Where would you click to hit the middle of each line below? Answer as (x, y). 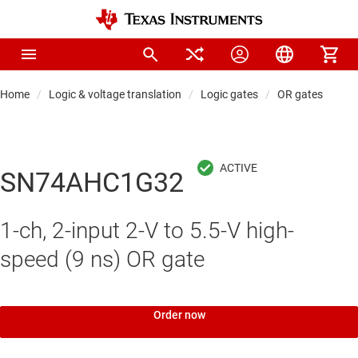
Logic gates (229, 94)
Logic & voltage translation (115, 94)
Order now (179, 315)
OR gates (300, 94)
